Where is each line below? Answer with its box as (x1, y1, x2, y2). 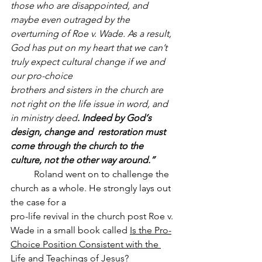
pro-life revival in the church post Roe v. (11, 210, 175, 222)
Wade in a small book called (11, 224, 130, 236)
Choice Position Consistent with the (11, 238, 161, 250)
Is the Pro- (130, 224, 171, 236)
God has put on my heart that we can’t (11, 42, 170, 53)
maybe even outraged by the (11, 13, 132, 25)
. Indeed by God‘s (77, 112, 154, 123)
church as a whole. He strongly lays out (11, 182, 173, 194)
